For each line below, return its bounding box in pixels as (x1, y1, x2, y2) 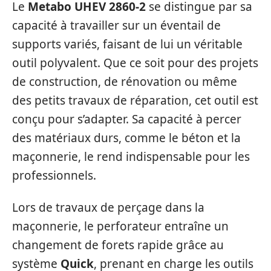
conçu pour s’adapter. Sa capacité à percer (12, 111, 241, 127)
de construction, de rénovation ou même (12, 73, 237, 90)
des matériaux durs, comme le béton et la (12, 129, 241, 146)
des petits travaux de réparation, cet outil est (12, 92, 258, 108)
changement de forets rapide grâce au (12, 237, 224, 253)
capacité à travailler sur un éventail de (12, 17, 221, 33)
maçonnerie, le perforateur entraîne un (12, 218, 229, 234)
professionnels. (12, 167, 96, 183)
